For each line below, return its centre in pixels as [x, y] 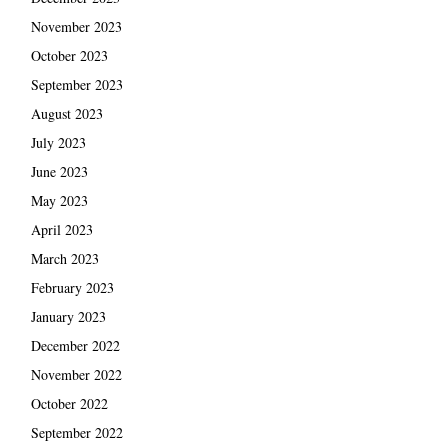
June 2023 [59, 171]
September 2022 [76, 432]
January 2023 [68, 316]
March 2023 [64, 258]
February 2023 [72, 287]
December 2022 [75, 345]
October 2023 [69, 55]
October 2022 [69, 403]
